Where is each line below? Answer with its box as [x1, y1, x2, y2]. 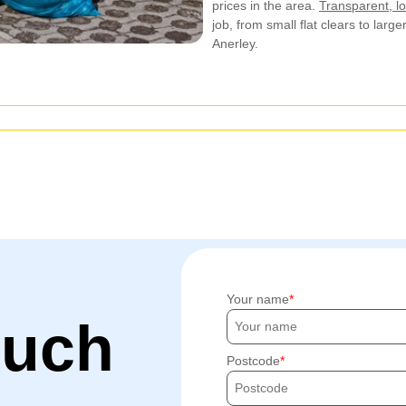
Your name [227, 291, 290, 306]
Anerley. [212, 35, 258, 51]
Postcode [227, 353, 281, 368]
